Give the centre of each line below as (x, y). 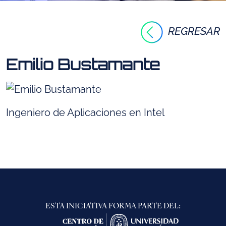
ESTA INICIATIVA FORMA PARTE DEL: (113, 206)
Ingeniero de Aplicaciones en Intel (85, 112)
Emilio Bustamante (83, 64)
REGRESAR (194, 31)
